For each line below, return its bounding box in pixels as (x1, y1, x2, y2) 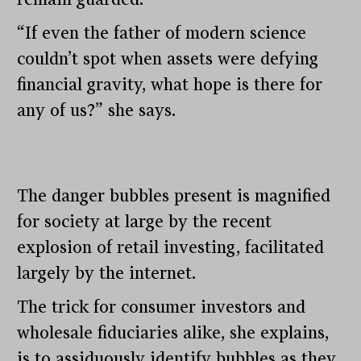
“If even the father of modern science (17, 23, 307, 44)
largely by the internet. (17, 263, 197, 284)
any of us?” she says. (17, 101, 176, 121)
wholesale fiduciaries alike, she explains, (17, 323, 330, 343)
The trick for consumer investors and (17, 297, 306, 317)
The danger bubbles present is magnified (17, 186, 331, 206)
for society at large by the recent (17, 212, 272, 232)
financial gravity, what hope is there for (17, 75, 323, 95)
